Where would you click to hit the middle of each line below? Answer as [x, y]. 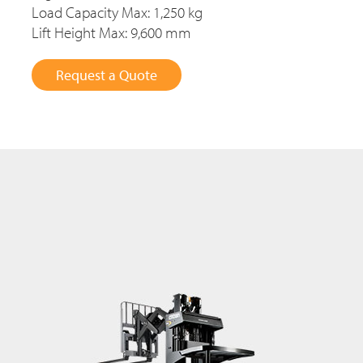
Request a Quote [107, 75]
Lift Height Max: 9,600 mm [111, 33]
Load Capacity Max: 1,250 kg [117, 13]
